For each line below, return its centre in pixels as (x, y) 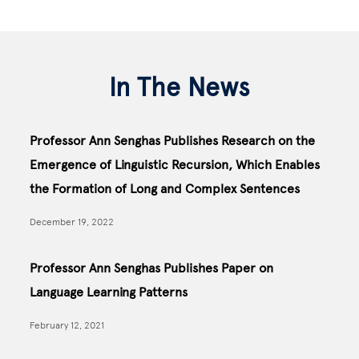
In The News (179, 87)
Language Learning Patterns (109, 292)
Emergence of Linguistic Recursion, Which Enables (175, 164)
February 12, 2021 (67, 325)
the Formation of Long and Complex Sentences (165, 188)
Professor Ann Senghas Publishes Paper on (152, 268)
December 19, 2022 (72, 222)
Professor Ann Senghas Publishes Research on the (173, 140)
